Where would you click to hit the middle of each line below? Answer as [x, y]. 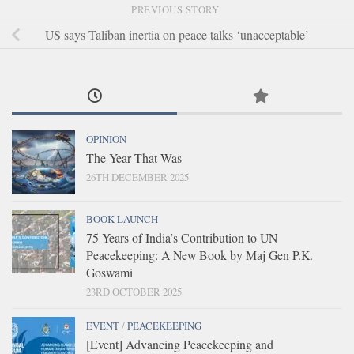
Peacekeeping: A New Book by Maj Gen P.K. [200, 254]
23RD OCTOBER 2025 [134, 291]
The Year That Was [134, 157]
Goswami [109, 272]
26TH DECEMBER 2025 [137, 177]
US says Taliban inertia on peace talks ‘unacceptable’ [177, 35]
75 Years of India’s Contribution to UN [182, 237]
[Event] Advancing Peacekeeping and [180, 344]
